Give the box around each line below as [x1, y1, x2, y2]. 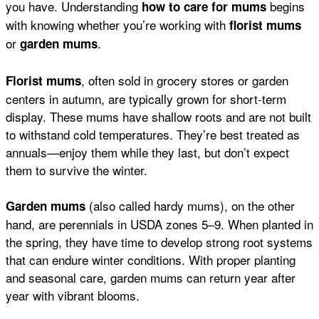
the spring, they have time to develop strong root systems [6, 233, 313, 251]
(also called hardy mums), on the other [85, 197, 295, 215]
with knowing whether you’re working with [6, 16, 229, 34]
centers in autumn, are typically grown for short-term [6, 89, 286, 108]
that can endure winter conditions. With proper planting [6, 251, 296, 269]
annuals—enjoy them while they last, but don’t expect [6, 142, 289, 161]
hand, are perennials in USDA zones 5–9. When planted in [6, 215, 313, 234]
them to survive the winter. [6, 160, 147, 179]
